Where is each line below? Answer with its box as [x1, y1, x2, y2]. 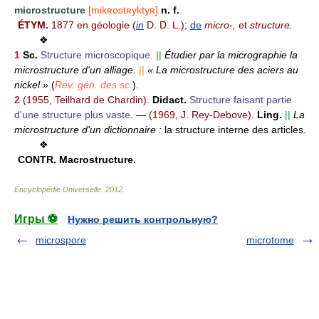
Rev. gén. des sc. [55, 79, 132, 91]
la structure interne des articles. [164, 124, 306, 136]
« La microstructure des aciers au [147, 64, 298, 76]
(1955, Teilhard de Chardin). [23, 94, 150, 106]
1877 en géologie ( [48, 19, 136, 31]
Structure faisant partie [189, 94, 292, 106]
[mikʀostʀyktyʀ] [88, 4, 158, 16]
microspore [36, 234, 86, 246]
